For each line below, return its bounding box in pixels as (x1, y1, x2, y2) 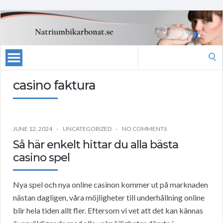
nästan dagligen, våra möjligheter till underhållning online (13, 193, 205, 203)
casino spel (13, 151, 70, 165)
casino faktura (13, 78, 96, 93)
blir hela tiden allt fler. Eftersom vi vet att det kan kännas (13, 206, 203, 216)
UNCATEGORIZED (63, 125, 111, 133)
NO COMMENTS (122, 125, 167, 133)
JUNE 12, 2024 (13, 125, 52, 133)
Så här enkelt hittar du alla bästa (13, 138, 178, 152)
